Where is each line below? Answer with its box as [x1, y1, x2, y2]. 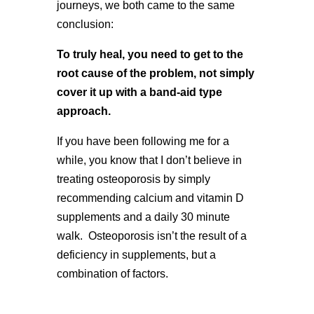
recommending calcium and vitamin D [56, 191, 244, 204]
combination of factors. [56, 267, 168, 280]
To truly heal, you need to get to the [56, 48, 243, 60]
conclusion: [56, 18, 114, 30]
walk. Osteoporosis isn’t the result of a [56, 229, 247, 242]
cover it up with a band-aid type [56, 86, 222, 98]
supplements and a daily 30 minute [56, 210, 230, 223]
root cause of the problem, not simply [56, 67, 254, 79]
